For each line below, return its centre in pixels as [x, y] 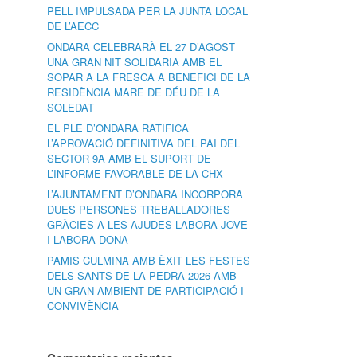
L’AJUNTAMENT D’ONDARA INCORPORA [145, 194]
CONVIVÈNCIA [83, 306]
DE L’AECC [73, 26]
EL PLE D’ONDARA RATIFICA [118, 128]
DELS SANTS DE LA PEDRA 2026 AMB [142, 275]
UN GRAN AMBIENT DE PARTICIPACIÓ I [146, 290]
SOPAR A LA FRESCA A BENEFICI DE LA [149, 77]
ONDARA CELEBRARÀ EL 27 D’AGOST [141, 47]
